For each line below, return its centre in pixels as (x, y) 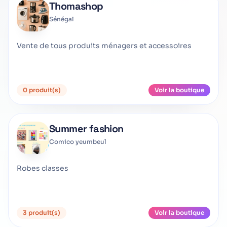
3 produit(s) (42, 213)
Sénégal (62, 19)
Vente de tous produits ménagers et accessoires (104, 46)
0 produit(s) (42, 90)
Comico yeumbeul (78, 142)
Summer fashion (86, 129)
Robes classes (43, 168)
